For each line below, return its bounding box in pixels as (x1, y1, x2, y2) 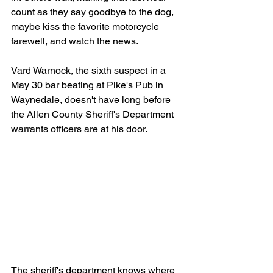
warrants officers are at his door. (11, 123, 147, 135)
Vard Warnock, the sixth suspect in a (11, 65, 168, 76)
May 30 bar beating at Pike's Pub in (11, 79, 166, 91)
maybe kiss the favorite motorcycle (11, 21, 161, 32)
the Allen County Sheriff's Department (11, 108, 176, 120)
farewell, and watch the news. (11, 35, 138, 47)
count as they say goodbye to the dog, (11, 6, 176, 18)
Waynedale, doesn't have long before (11, 94, 173, 105)
